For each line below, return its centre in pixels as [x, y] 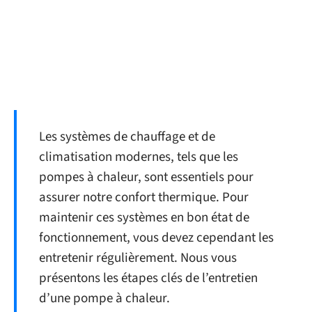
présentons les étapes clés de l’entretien [148, 278]
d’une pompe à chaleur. [104, 298]
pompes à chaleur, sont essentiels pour [146, 177]
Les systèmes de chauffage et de [127, 137]
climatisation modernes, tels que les [139, 157]
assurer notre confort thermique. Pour [144, 197]
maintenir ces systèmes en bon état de [144, 218]
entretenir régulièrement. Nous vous [138, 258]
